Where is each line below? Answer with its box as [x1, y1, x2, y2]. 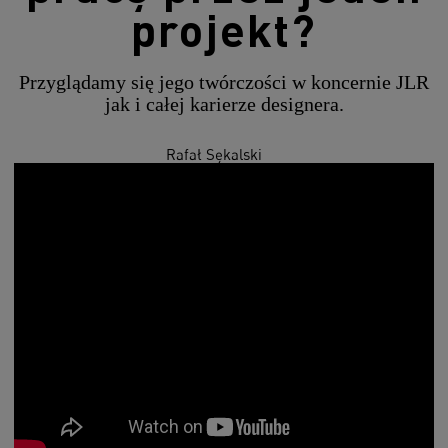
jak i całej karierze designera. [104, 93, 344, 115]
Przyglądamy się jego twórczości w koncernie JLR [19, 71, 429, 93]
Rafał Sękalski [166, 145, 262, 163]
